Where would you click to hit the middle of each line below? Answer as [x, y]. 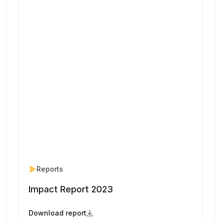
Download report [58, 213]
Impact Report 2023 [71, 189]
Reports [50, 169]
